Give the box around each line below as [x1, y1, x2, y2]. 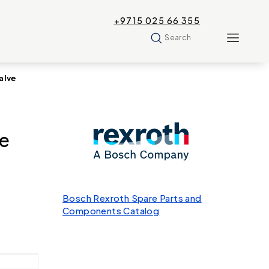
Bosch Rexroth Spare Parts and [62, 192, 202, 204]
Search [165, 32, 192, 42]
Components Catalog [62, 205, 160, 216]
